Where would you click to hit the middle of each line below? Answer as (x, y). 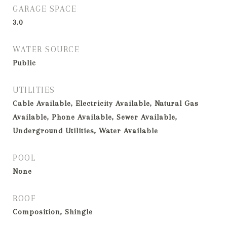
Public (24, 63)
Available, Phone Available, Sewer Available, (95, 117)
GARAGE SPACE (45, 9)
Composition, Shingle (53, 212)
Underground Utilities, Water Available (85, 131)
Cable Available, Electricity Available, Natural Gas (106, 103)
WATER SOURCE (46, 49)
